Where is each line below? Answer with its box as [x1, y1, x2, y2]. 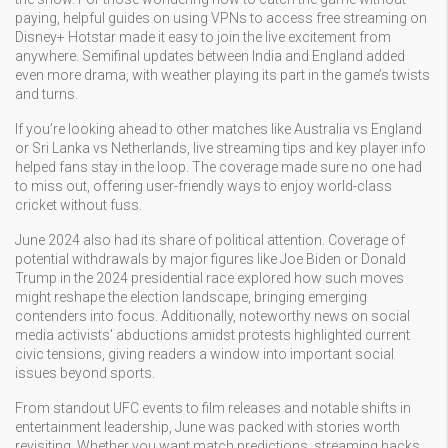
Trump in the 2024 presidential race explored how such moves [15, 270, 404, 286]
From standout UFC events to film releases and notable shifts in [15, 400, 411, 416]
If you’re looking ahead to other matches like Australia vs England [15, 121, 422, 137]
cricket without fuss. [15, 197, 142, 213]
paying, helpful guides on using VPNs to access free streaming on [15, 10, 427, 26]
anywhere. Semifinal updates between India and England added [15, 48, 405, 64]
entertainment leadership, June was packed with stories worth [15, 419, 400, 435]
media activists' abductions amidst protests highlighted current [15, 327, 410, 343]
